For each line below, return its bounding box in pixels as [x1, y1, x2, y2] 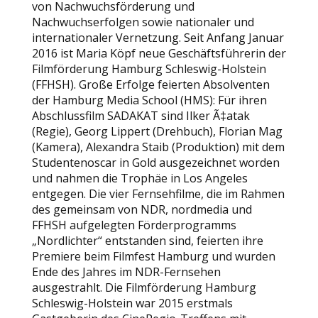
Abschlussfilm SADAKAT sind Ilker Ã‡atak [31, 108, 250, 124]
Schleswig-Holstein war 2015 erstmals [31, 295, 233, 311]
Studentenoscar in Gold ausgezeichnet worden [31, 155, 280, 170]
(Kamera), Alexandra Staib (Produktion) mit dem [31, 139, 285, 155]
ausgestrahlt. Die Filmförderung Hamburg [31, 280, 256, 295]
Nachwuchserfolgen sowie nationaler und [31, 14, 254, 30]
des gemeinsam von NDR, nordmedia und [31, 202, 252, 217]
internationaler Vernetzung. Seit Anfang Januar [31, 30, 284, 45]
